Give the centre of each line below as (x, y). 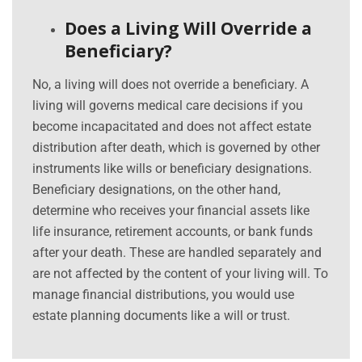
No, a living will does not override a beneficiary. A (170, 85)
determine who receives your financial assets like (171, 211)
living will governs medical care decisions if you (168, 106)
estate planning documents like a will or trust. (161, 316)
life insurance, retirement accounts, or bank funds (173, 232)
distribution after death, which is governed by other (176, 148)
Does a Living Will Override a (188, 29)
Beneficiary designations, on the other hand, (156, 190)
